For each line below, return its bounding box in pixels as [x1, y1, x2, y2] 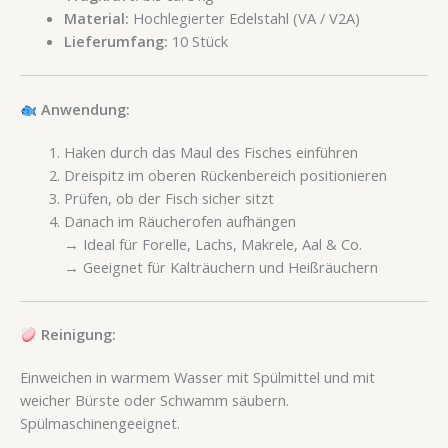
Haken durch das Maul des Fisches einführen [63, 141, 358, 162]
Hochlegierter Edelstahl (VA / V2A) [128, 7, 360, 28]
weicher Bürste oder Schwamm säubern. [20, 390, 289, 411]
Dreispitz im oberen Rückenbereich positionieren [63, 164, 387, 185]
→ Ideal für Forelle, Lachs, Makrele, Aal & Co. [63, 233, 362, 254]
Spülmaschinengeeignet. [20, 413, 180, 434]
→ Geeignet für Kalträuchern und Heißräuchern [63, 256, 378, 277]
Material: [63, 7, 129, 28]
